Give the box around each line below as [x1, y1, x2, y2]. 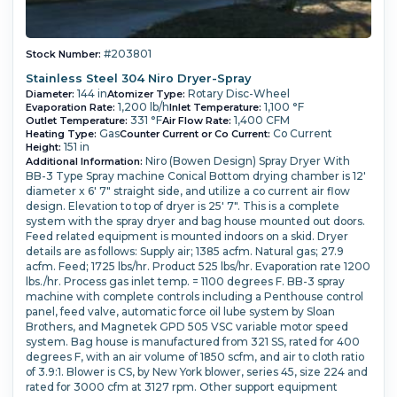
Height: [25, 141, 61, 154]
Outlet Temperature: [25, 114, 128, 128]
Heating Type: [25, 128, 97, 141]
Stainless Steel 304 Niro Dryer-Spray [25, 72, 251, 86]
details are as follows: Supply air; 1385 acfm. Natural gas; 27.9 [25, 245, 344, 259]
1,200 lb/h [117, 100, 169, 114]
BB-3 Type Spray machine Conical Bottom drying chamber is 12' [25, 169, 366, 183]
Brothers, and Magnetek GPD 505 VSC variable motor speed [25, 320, 348, 334]
